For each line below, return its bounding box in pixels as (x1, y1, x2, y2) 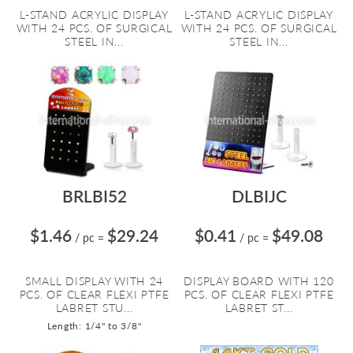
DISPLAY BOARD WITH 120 (184, 274, 334, 288)
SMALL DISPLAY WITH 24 (24, 274, 164, 288)
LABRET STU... (55, 301, 133, 314)
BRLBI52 (61, 186, 127, 206)
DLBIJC (231, 186, 287, 206)
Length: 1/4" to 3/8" (46, 320, 142, 332)
